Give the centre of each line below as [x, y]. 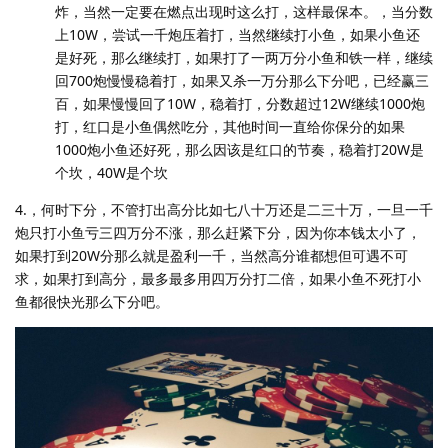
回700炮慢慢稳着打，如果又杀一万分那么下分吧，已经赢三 [242, 81]
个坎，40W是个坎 [111, 173]
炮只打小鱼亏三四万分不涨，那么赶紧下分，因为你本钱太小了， [218, 233]
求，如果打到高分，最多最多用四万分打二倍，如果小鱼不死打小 [218, 279]
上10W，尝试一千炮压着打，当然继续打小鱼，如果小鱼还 [237, 35]
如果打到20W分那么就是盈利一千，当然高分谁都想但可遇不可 [211, 256]
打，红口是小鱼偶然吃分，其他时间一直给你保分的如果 [230, 127]
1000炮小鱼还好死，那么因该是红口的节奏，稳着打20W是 [239, 150]
